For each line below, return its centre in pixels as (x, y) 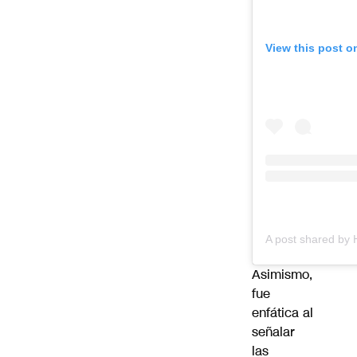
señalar (273, 331)
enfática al (282, 312)
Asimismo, (282, 274)
